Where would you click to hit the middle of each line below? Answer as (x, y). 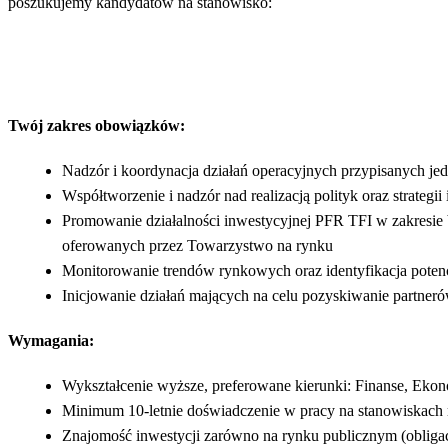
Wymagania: (51, 340)
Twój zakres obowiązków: (96, 125)
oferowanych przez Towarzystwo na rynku (197, 245)
